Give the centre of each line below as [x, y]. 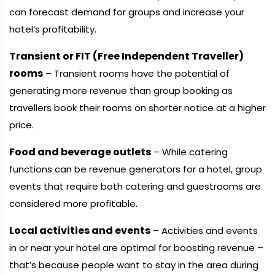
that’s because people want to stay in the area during [134, 265]
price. [21, 125]
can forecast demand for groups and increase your [127, 12]
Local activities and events [80, 230]
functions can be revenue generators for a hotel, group [136, 169]
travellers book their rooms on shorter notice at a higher [137, 108]
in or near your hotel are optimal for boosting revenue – [136, 248]
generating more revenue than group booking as [121, 91]
